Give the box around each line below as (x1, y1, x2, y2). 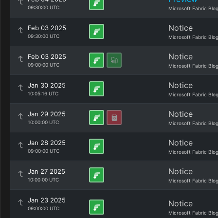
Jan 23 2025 (28, 196, 66, 204)
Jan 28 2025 (28, 139, 66, 146)
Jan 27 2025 (28, 167, 65, 175)
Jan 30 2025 (28, 81, 66, 89)
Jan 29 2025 (28, 110, 66, 118)
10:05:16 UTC (28, 91, 58, 96)
